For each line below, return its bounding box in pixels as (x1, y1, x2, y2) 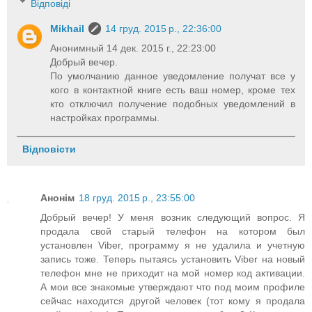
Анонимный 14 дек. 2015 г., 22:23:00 (50, 42, 217, 54)
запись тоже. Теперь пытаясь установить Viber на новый (40, 253, 305, 265)
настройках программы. (50, 111, 160, 123)
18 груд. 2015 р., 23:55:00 (79, 192, 195, 203)
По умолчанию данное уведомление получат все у (50, 70, 295, 81)
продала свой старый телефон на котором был (40, 225, 305, 237)
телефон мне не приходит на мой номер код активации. (40, 267, 305, 279)
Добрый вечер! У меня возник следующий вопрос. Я (40, 211, 305, 223)
